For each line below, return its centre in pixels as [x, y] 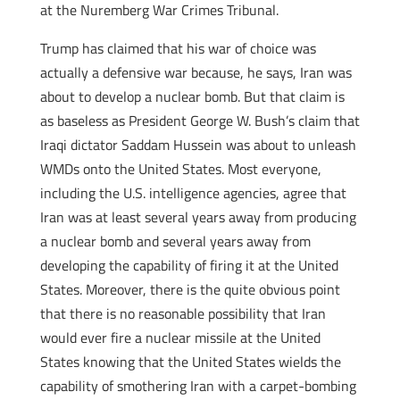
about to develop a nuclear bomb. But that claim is [192, 96]
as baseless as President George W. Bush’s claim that [200, 121]
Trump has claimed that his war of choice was [178, 48]
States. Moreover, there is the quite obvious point [190, 289]
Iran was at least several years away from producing [198, 217]
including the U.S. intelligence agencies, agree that [193, 193]
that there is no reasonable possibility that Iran [183, 313]
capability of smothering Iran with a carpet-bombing [198, 386]
